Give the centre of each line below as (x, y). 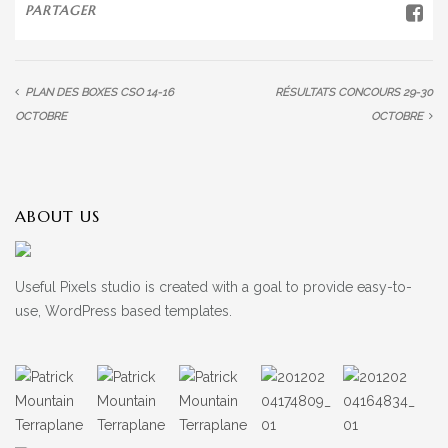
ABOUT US (57, 216)
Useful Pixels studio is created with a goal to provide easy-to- (213, 287)
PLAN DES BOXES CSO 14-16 (99, 92)
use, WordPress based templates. (123, 311)
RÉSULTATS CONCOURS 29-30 (354, 92)
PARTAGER (60, 10)
